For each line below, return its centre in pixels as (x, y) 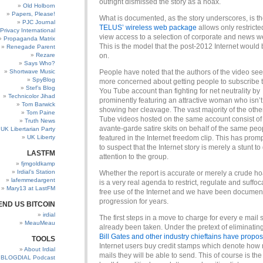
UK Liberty (41, 137)
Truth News (40, 121)
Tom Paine (41, 112)
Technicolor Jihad (32, 96)
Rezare (45, 55)
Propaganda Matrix (29, 38)
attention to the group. (134, 157)
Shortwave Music (32, 71)
